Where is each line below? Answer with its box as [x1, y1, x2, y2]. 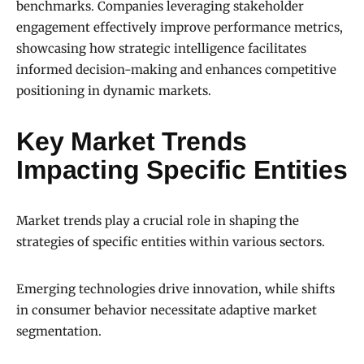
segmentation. [16, 323, 102, 340]
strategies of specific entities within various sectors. [16, 234, 325, 250]
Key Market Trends [16, 127, 248, 157]
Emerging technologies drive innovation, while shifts [16, 281, 335, 297]
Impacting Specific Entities [16, 155, 348, 185]
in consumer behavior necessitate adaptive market [16, 302, 317, 318]
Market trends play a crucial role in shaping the [16, 213, 299, 229]
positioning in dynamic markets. [16, 83, 211, 99]
